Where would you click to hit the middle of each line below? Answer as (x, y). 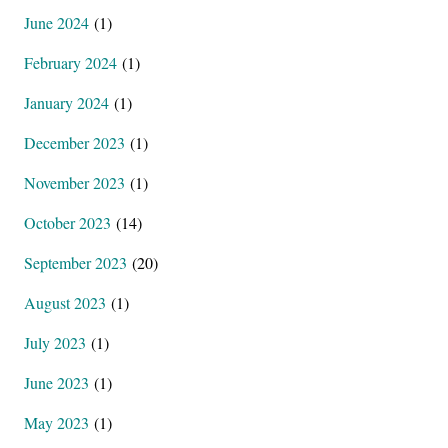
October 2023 (67, 222)
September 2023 (75, 262)
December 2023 (74, 142)
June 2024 (56, 22)
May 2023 (56, 422)
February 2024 (70, 62)
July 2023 (55, 342)
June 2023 (56, 382)
